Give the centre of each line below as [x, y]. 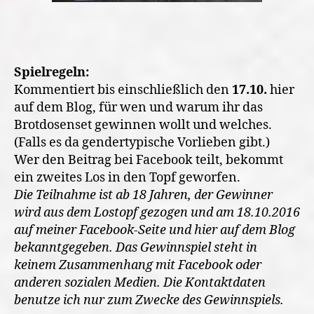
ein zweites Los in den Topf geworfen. [127, 177]
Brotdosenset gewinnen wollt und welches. [143, 125]
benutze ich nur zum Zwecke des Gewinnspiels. [149, 300]
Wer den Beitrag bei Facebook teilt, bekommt [149, 160]
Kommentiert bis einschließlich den [123, 90]
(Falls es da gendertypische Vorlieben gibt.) [142, 142]
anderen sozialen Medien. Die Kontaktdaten [140, 282]
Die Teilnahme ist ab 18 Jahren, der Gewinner [143, 195]
